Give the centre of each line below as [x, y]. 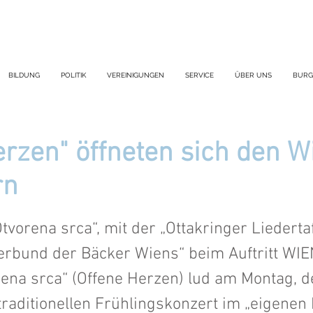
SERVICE [199, 75]
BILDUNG [24, 75]
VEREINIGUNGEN [135, 75]
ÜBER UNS [253, 75]
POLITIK [73, 75]
